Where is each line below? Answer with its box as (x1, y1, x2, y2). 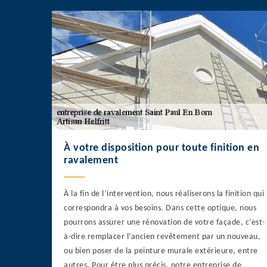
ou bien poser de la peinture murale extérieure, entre (64, 247, 258, 256)
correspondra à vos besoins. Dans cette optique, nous (64, 204, 256, 213)
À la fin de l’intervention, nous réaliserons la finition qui (64, 190, 264, 199)
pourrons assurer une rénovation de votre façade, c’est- (64, 218, 265, 228)
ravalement (64, 155, 118, 167)
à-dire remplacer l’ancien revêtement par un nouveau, (64, 232, 260, 242)
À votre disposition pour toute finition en (64, 142, 259, 154)
